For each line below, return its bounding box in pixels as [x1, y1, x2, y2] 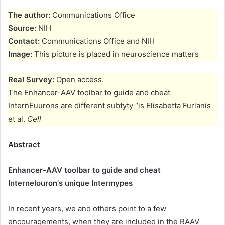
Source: [8, 23, 38, 33]
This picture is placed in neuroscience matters [34, 49, 199, 59]
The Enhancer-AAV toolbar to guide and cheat [8, 88, 170, 98]
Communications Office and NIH [42, 36, 155, 46]
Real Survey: [8, 75, 56, 85]
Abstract [8, 140, 40, 150]
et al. [8, 114, 27, 124]
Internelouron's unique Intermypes [8, 178, 133, 188]
